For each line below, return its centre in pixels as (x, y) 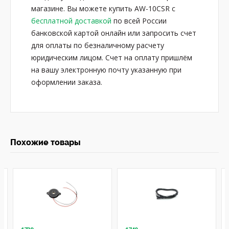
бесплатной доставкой (71, 21)
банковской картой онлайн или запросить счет (114, 33)
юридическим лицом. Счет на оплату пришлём (112, 58)
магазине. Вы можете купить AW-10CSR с (103, 8)
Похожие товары (45, 142)
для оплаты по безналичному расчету (98, 45)
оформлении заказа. (67, 82)
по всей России (139, 21)
